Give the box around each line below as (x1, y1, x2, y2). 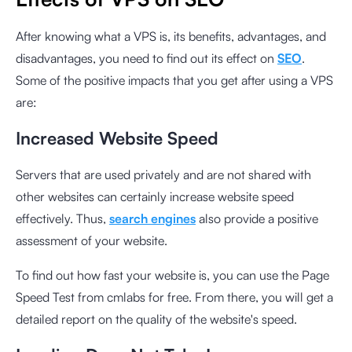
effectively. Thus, (16, 211, 109, 226)
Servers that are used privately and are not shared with (16, 167, 311, 182)
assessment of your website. (16, 233, 167, 248)
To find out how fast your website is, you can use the (16, 267, 302, 283)
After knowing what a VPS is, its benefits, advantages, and (16, 28, 326, 44)
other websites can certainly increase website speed (16, 189, 294, 204)
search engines (109, 211, 196, 226)
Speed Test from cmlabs (16, 289, 145, 305)
